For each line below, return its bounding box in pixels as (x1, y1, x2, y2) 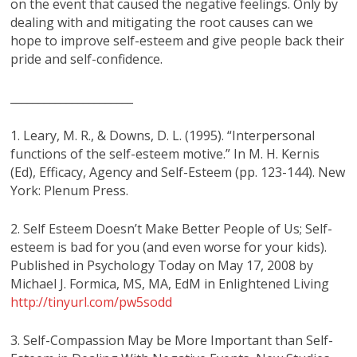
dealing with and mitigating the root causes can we (10, 13, 314, 31)
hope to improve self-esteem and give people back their (10, 31, 345, 49)
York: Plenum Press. (10, 181, 129, 199)
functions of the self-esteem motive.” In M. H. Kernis (10, 144, 320, 163)
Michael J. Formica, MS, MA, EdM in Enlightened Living (10, 274, 330, 292)
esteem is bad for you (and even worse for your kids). (10, 237, 328, 256)
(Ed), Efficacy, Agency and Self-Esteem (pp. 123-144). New (10, 163, 346, 181)
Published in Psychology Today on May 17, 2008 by (10, 256, 314, 274)
